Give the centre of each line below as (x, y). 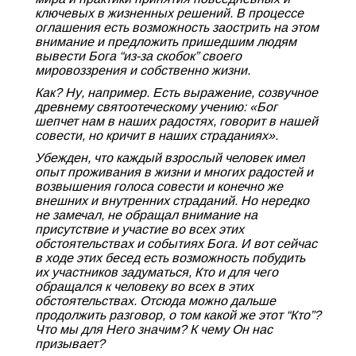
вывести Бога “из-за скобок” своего (138, 56)
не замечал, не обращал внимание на (146, 215)
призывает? (70, 344)
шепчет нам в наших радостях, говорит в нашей (176, 121)
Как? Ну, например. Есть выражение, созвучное (176, 93)
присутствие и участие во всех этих (139, 229)
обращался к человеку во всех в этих (144, 286)
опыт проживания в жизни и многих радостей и (174, 172)
